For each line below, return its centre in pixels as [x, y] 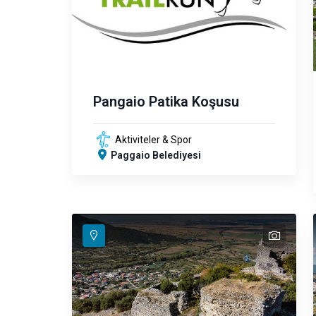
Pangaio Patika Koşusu [166, 102]
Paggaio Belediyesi [156, 155]
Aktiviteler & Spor [153, 140]
